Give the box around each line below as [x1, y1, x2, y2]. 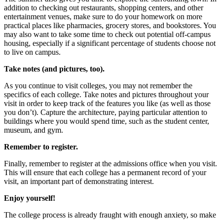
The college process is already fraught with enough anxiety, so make [4, 211, 216, 220]
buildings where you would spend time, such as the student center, [4, 117, 209, 126]
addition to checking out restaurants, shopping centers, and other [4, 3, 203, 12]
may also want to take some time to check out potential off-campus [4, 30, 211, 39]
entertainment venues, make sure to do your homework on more [4, 12, 202, 21]
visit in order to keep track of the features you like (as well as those [4, 99, 211, 108]
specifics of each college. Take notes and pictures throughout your [4, 90, 209, 99]
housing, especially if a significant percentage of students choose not [4, 39, 216, 48]
